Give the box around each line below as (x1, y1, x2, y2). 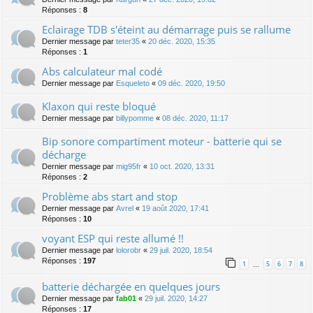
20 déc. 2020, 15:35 (148, 37, 215, 46)
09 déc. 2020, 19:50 (158, 79, 225, 88)
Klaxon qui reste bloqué (42, 99, 156, 114)
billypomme (116, 114, 154, 123)
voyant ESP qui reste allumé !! (42, 231, 184, 246)
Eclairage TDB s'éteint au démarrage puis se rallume (42, 22, 291, 37)
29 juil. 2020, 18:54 (150, 246, 212, 255)
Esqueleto (116, 79, 150, 88)
